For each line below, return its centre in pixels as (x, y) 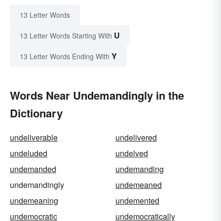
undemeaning (34, 200)
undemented (137, 200)
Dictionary (36, 113)
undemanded (33, 169)
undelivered (136, 137)
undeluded (29, 153)
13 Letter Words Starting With (66, 35)
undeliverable (34, 137)
